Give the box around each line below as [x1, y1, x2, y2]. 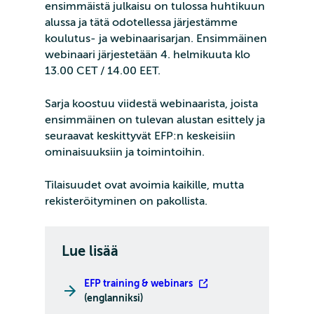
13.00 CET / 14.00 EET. [45, 64, 161, 78]
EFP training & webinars [84, 278, 195, 289]
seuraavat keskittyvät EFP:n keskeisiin [45, 130, 235, 143]
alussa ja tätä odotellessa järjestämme [45, 16, 238, 29]
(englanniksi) [84, 292, 143, 304]
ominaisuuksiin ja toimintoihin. [45, 146, 205, 159]
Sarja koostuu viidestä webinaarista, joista [45, 97, 258, 111]
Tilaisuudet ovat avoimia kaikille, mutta [45, 179, 244, 192]
